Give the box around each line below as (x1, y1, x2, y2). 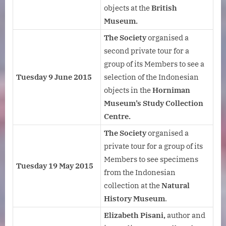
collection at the (104, 181, 161, 191)
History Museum (104, 194, 165, 204)
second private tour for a (104, 46, 189, 56)
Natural (161, 181, 190, 191)
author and (167, 210, 205, 220)
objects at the (104, 3, 151, 13)
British (151, 3, 177, 13)
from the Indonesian (104, 167, 176, 178)
